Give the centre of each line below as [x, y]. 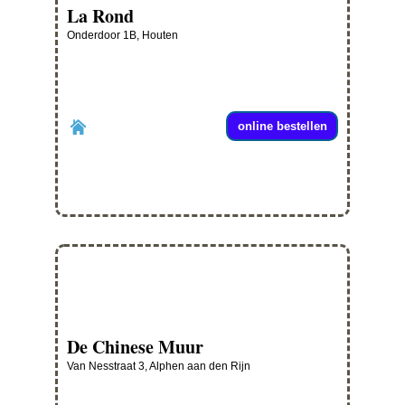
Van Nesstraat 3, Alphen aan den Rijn [159, 367]
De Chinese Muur [135, 347]
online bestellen [282, 127]
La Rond [100, 16]
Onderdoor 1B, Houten [122, 36]
